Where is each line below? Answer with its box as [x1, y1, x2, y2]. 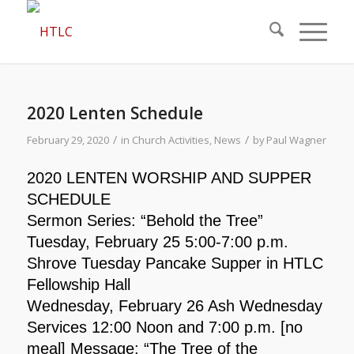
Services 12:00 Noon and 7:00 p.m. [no [26, 318, 303, 336]
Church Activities [131, 133, 209, 147]
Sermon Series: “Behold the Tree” [26, 211, 263, 229]
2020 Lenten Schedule [26, 102, 203, 124]
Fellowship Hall [26, 275, 130, 293]
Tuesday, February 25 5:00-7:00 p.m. [26, 232, 288, 250]
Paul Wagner [265, 133, 326, 147]
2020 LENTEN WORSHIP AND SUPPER [26, 168, 311, 186]
